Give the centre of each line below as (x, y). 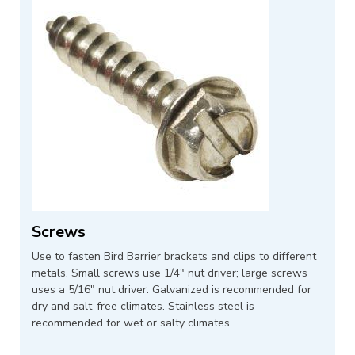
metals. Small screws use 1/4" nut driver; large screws (170, 273)
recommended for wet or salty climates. (132, 323)
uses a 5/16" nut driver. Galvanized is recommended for (172, 290)
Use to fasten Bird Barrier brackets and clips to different (174, 257)
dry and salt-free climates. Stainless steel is (143, 307)
